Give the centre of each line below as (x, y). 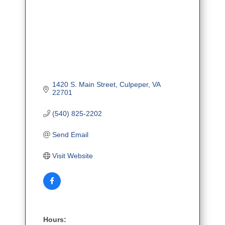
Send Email (70, 134)
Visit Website (72, 155)
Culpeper (134, 84)
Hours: (55, 219)
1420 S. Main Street (84, 84)
